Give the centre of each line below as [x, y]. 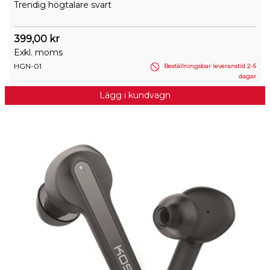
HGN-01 [28, 66]
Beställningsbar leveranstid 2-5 [209, 66]
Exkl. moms [38, 53]
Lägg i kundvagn [135, 95]
